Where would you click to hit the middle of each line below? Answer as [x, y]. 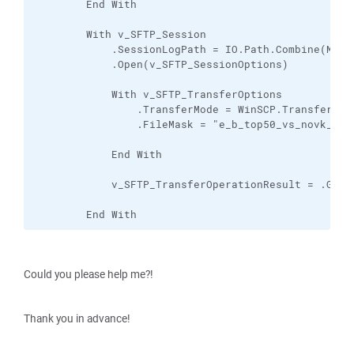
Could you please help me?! [88, 274]
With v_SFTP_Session [121, 34]
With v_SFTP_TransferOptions [159, 94]
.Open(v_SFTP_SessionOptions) [162, 64]
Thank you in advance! [77, 318]
